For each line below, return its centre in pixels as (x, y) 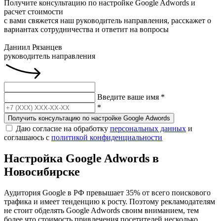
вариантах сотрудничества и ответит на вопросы (86, 29)
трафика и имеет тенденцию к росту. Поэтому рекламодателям (110, 201)
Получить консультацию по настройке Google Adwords (89, 118)
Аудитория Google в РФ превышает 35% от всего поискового (107, 192)
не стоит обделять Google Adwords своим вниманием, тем (101, 210)
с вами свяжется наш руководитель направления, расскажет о (108, 20)
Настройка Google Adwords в (81, 158)
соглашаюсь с (28, 137)
